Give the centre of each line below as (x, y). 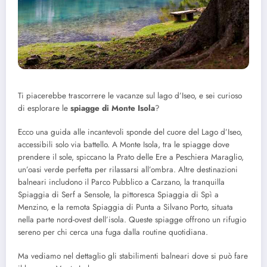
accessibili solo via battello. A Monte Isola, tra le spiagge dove (124, 145)
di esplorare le (44, 108)
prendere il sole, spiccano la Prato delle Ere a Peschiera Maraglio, (131, 157)
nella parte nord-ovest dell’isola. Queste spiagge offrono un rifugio (132, 220)
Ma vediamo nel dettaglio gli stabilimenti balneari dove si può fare (133, 256)
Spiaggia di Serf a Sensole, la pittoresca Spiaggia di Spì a (118, 195)
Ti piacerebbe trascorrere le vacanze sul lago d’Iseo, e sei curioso (130, 95)
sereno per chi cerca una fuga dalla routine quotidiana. (113, 232)
